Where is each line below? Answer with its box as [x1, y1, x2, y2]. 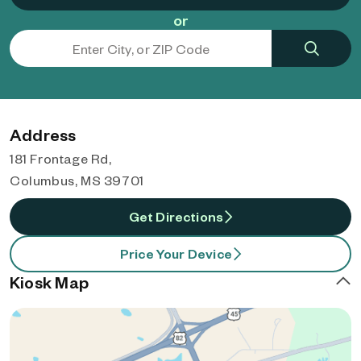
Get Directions [128, 208, 224, 225]
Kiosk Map [10, 272, 89, 293]
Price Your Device [119, 245, 232, 262]
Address [10, 124, 77, 145]
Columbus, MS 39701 [10, 172, 144, 189]
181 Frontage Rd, [10, 150, 112, 167]
